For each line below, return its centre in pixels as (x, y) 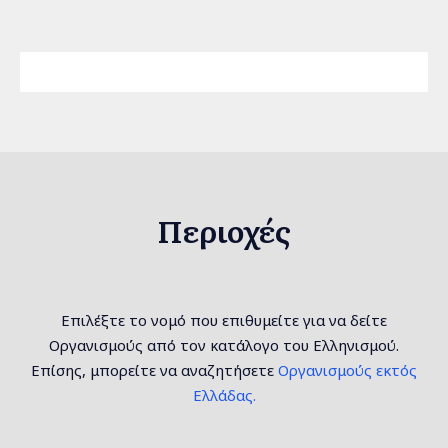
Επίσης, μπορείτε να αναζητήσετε (154, 370)
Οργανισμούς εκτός (347, 370)
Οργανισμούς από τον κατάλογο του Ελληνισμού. (224, 345)
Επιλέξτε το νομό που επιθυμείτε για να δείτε (224, 320)
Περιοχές (224, 230)
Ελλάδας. (224, 395)
